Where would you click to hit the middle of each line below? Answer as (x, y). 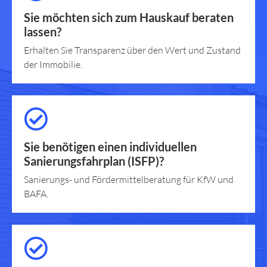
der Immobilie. (53, 64)
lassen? (43, 31)
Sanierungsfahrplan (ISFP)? (94, 161)
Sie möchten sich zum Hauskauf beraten (129, 17)
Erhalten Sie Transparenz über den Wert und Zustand (132, 50)
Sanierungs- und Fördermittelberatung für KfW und (129, 179)
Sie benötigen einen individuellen (110, 146)
